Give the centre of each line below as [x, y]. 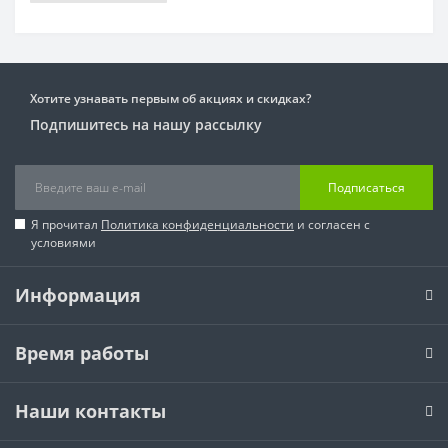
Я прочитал [66, 224]
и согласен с [332, 224]
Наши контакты [90, 411]
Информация [78, 295]
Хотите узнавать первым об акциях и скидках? [170, 98]
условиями [63, 242]
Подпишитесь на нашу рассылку [146, 124]
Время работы [82, 353]
